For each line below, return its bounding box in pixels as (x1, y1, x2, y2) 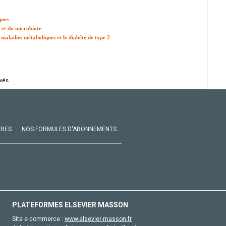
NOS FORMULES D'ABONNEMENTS (22, 125, 117, 133)
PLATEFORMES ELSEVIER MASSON (12, 200, 128, 209)
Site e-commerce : (12, 215, 65, 222)
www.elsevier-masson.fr (65, 215, 132, 222)
